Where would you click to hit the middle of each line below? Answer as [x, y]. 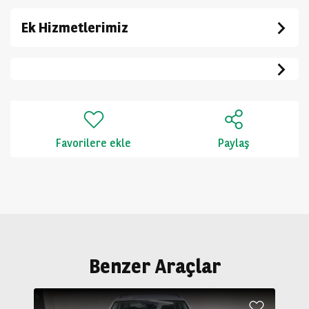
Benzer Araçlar [154, 266]
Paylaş [234, 143]
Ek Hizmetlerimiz [75, 28]
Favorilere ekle [93, 143]
